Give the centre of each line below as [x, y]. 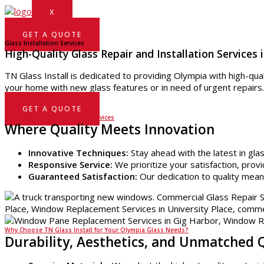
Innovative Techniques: [78, 153]
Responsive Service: [70, 164]
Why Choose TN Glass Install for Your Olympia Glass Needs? [97, 230]
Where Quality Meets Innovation [110, 129]
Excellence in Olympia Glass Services [60, 117]
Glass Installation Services [44, 43]
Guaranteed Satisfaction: [83, 176]
